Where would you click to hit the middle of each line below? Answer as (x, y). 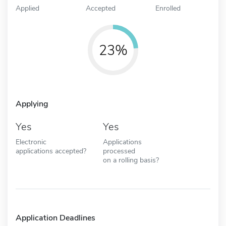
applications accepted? (51, 151)
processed (119, 151)
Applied (27, 8)
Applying (32, 104)
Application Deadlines (55, 218)
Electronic (31, 142)
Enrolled (168, 8)
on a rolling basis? (131, 160)
